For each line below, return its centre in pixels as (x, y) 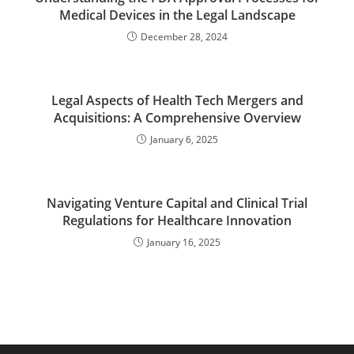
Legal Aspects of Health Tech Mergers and (177, 100)
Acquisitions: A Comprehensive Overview (177, 118)
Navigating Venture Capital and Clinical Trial (177, 203)
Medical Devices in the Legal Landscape (177, 15)
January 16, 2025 (184, 242)
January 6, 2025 (184, 139)
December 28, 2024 (184, 37)
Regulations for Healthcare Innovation (177, 220)
